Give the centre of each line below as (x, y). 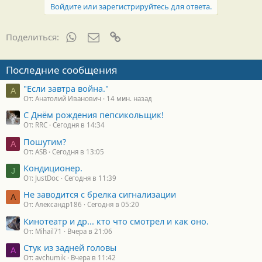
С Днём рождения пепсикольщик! (94, 115)
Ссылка (136, 36)
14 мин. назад (129, 98)
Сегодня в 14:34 (79, 125)
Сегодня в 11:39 (90, 178)
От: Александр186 (53, 205)
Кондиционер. (53, 168)
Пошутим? (45, 141)
